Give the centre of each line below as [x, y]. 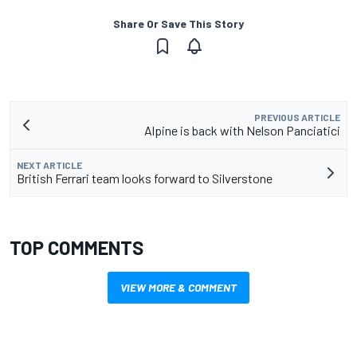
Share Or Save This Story [178, 24]
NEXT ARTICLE [49, 165]
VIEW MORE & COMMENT [178, 288]
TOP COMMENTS [76, 248]
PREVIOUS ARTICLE [297, 118]
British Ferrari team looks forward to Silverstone [145, 178]
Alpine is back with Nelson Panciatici [242, 131]
